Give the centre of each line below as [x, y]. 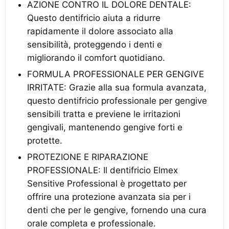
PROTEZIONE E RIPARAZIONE [88, 157]
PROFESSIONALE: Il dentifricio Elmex [102, 170]
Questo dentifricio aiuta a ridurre [94, 18]
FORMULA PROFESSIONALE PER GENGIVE [116, 74]
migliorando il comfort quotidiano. [96, 58]
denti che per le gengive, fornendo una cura [117, 210]
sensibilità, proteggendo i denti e [95, 44]
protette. [45, 141]
